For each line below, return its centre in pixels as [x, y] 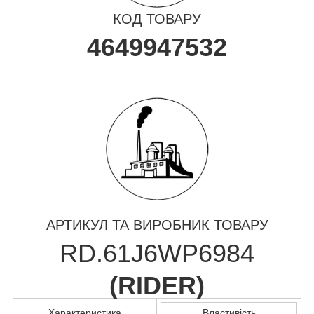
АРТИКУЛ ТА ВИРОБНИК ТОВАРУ [157, 225]
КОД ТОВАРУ [157, 19]
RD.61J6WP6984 [157, 253]
